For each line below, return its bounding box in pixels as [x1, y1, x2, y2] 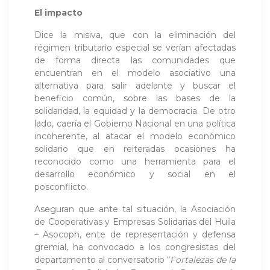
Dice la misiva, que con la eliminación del [34, 29, 236, 40]
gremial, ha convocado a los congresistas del [34, 241, 236, 253]
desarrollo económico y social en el [34, 168, 236, 180]
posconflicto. [34, 181, 88, 192]
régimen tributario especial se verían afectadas [34, 42, 236, 53]
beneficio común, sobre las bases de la [34, 92, 236, 104]
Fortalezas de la [170, 254, 236, 265]
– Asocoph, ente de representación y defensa [34, 228, 236, 240]
